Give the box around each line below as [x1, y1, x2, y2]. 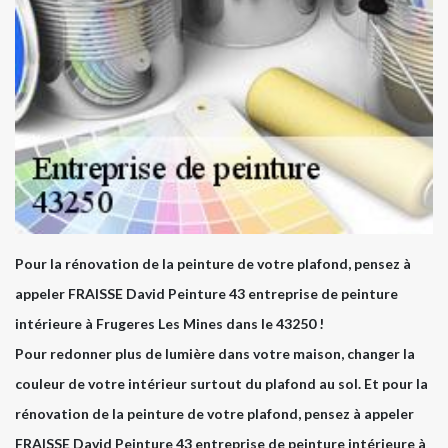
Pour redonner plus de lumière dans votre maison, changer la [15, 344, 415, 362]
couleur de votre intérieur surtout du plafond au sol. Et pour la [15, 374, 428, 392]
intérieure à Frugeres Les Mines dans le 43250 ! [15, 314, 324, 332]
